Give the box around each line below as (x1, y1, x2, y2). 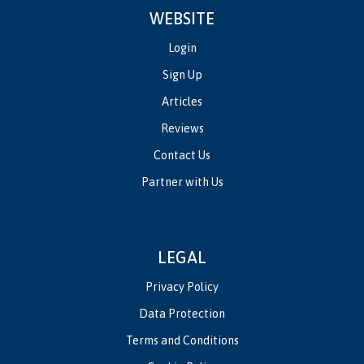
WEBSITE (149, 8, 214, 28)
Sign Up (162, 67, 202, 81)
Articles (162, 94, 202, 108)
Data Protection (139, 306, 225, 320)
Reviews (160, 121, 204, 135)
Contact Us (154, 148, 210, 162)
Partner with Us (141, 175, 223, 188)
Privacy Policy (145, 279, 219, 293)
